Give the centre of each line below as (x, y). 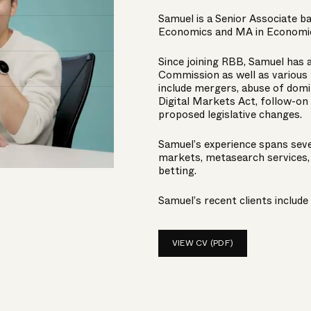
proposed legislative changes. (230, 115)
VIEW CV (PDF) (203, 243)
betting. (177, 171)
